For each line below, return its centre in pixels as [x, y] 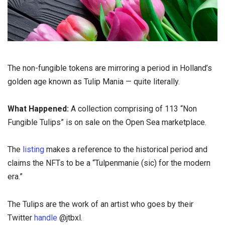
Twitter [21, 217]
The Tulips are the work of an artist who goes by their [100, 204]
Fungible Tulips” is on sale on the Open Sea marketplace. [107, 123]
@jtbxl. [70, 217]
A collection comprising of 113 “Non [133, 109]
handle [46, 217]
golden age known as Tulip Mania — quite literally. [94, 82]
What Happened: [38, 109]
